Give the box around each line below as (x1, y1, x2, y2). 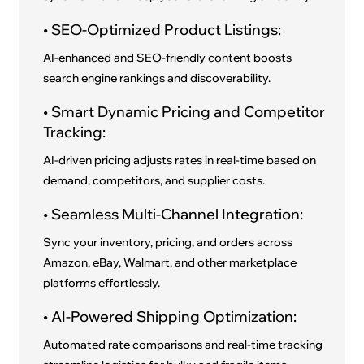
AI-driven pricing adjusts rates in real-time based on (43, 153, 317, 168)
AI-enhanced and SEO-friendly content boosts (43, 50, 292, 66)
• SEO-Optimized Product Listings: (43, 20, 282, 40)
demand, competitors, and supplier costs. (43, 173, 266, 188)
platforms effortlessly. (43, 275, 161, 291)
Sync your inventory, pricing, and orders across (43, 235, 293, 250)
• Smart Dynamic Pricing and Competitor (43, 102, 326, 122)
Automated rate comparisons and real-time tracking (43, 337, 323, 353)
